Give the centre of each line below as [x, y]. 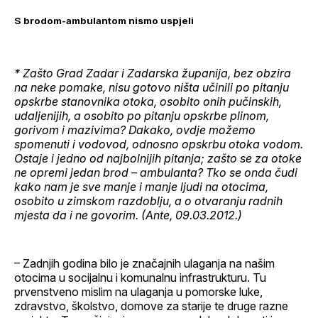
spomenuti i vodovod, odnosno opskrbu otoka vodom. [159, 144]
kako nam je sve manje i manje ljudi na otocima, [141, 186]
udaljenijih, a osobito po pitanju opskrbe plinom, [142, 115]
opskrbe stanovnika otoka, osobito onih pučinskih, [148, 101]
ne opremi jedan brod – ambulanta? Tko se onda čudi [156, 172]
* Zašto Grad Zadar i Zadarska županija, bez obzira [153, 73]
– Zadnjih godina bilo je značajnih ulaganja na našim [144, 263]
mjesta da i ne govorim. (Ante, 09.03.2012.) [128, 215]
